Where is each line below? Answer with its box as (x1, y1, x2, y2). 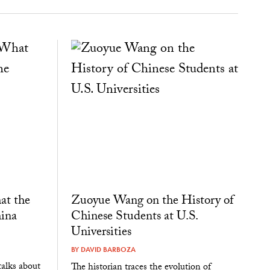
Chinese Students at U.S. (71, 207, 198, 229)
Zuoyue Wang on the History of (71, 191, 234, 213)
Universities (71, 222, 131, 245)
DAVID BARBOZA (80, 245, 136, 255)
